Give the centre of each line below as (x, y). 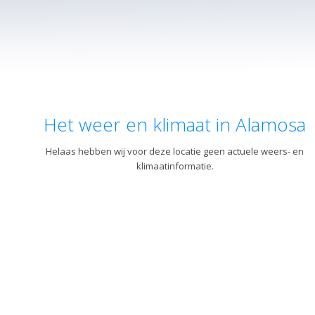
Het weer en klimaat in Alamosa (175, 124)
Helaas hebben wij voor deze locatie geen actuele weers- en (175, 151)
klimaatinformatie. (175, 166)
